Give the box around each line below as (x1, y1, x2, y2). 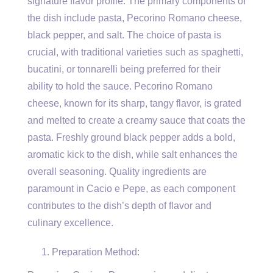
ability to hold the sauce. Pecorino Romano (27, 81, 213, 91)
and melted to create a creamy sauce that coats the (27, 115, 246, 126)
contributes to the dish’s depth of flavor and (27, 200, 211, 211)
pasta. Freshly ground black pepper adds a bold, (27, 132, 235, 143)
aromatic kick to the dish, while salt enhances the (27, 149, 238, 160)
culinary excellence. (27, 218, 113, 228)
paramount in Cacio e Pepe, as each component (27, 183, 235, 194)
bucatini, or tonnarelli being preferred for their (27, 64, 221, 74)
